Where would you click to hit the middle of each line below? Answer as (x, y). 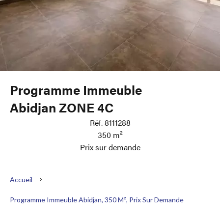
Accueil (21, 179)
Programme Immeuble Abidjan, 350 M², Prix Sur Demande (97, 200)
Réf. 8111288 (110, 123)
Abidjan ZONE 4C (62, 107)
